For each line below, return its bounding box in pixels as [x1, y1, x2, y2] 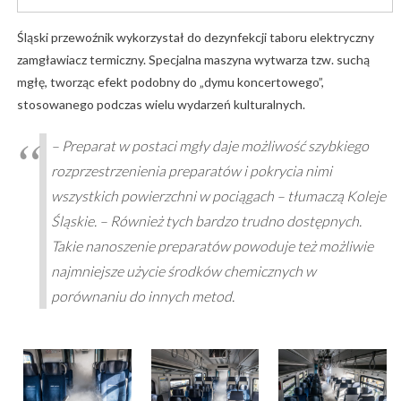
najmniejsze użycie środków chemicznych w [50, 261, 316, 279]
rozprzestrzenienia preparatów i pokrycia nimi [50, 161, 332, 179]
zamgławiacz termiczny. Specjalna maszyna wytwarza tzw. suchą [16, 51, 370, 67]
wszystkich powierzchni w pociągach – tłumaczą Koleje [50, 186, 386, 204]
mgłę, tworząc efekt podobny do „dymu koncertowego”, [16, 73, 324, 90]
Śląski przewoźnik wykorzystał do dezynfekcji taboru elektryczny [16, 29, 374, 45]
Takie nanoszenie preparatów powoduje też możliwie [50, 236, 373, 254]
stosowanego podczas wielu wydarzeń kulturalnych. [16, 96, 305, 112]
